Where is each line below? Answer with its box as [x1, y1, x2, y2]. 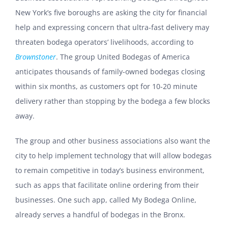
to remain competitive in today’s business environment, [15, 165, 205, 175]
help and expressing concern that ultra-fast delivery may [15, 22, 209, 32]
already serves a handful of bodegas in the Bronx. [15, 209, 185, 219]
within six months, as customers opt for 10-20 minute [15, 81, 197, 91]
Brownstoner [15, 51, 56, 62]
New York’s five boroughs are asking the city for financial [15, 7, 207, 17]
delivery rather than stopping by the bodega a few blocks [15, 96, 210, 106]
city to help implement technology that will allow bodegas [15, 150, 212, 160]
